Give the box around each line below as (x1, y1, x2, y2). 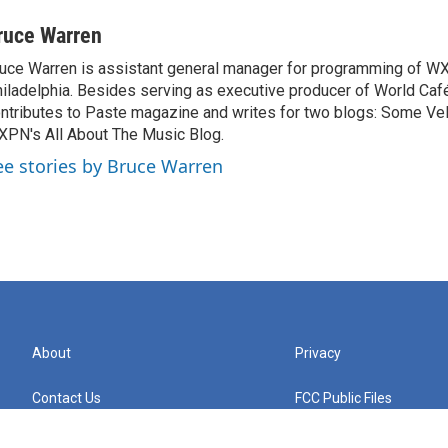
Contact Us (32, 389, 101, 406)
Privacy (295, 344, 342, 361)
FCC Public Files (295, 389, 393, 406)
